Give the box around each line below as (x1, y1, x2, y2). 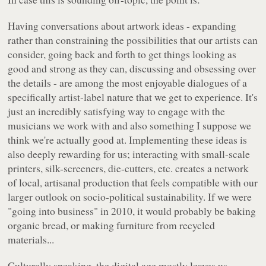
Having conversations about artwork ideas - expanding (8, 18, 237, 33)
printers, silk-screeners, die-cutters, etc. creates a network (8, 161, 249, 176)
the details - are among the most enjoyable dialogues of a (8, 75, 248, 90)
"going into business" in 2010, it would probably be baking (8, 204, 256, 218)
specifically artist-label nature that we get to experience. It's (8, 90, 258, 104)
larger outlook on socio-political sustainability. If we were (8, 189, 252, 204)
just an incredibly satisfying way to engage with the (8, 104, 226, 119)
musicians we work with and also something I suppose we (8, 118, 252, 133)
